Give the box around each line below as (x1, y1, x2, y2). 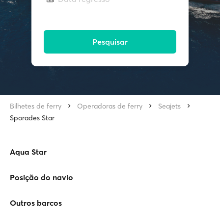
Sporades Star (10, 113, 55, 122)
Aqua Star (10, 147, 47, 157)
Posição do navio (10, 172, 73, 182)
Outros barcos (10, 198, 62, 208)
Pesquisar (92, 37, 128, 47)
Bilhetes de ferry (10, 102, 61, 110)
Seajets (158, 102, 181, 110)
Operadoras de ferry (77, 102, 142, 110)
